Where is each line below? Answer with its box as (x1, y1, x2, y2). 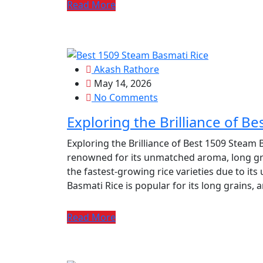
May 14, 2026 (92, 77, 151, 90)
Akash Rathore (92, 63, 159, 76)
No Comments (92, 91, 158, 104)
